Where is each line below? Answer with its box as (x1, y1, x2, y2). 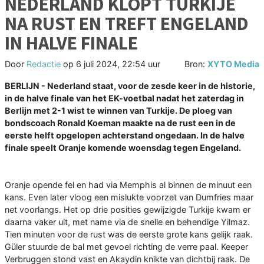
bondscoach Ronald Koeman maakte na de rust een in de (5, 118, 236, 128)
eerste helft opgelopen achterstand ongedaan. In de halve (5, 130, 245, 141)
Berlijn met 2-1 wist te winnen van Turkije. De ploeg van (5, 105, 232, 116)
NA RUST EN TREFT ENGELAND (5, 12, 249, 36)
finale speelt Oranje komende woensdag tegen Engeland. (5, 143, 241, 153)
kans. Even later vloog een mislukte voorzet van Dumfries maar (5, 192, 253, 203)
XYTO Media (207, 59, 259, 70)
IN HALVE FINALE (5, 31, 138, 55)
